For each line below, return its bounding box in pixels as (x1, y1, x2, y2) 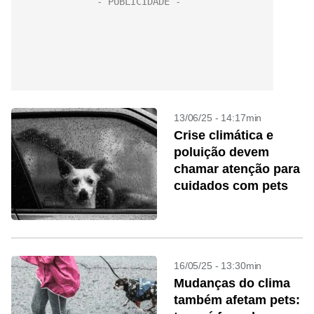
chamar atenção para (174, 162, 300, 176)
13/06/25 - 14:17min (174, 112, 262, 123)
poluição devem (174, 145, 269, 159)
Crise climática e (174, 128, 273, 142)
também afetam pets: (174, 293, 300, 307)
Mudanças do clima (174, 276, 290, 290)
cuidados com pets (174, 179, 288, 193)
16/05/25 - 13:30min (174, 260, 262, 271)
